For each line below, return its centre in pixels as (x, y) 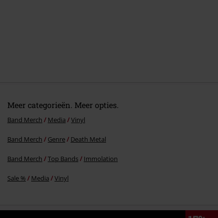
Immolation (101, 159)
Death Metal (88, 139)
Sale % (17, 178)
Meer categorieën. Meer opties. (63, 105)
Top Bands (63, 159)
